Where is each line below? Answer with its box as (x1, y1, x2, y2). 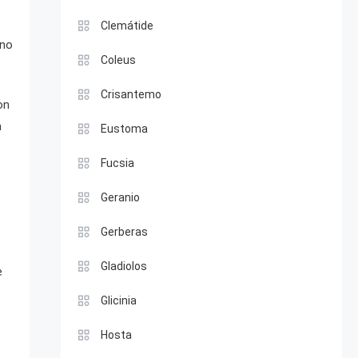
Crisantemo (100, 88, 161, 101)
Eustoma (100, 122, 148, 135)
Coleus (100, 54, 136, 66)
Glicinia (100, 294, 137, 307)
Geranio (100, 191, 140, 204)
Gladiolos (100, 260, 147, 272)
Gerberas (100, 225, 148, 238)
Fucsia (100, 157, 134, 169)
